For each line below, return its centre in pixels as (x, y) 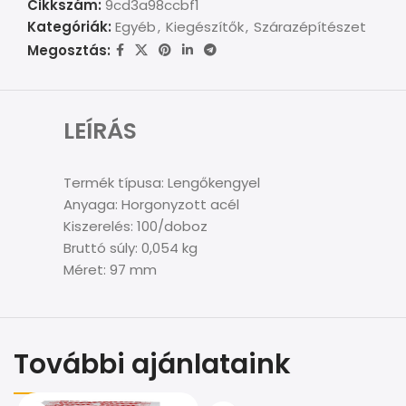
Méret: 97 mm (110, 270)
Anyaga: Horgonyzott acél (151, 204)
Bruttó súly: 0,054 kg (130, 248)
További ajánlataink (152, 364)
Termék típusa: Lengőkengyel (162, 183)
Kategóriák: (69, 27)
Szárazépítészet (310, 27)
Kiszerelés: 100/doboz (135, 226)
